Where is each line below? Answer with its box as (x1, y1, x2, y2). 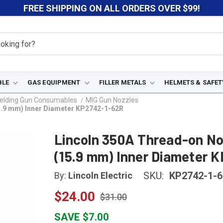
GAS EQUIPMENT (27, 79, 81, 86)
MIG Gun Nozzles (86, 96, 139, 104)
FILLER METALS (99, 79, 146, 86)
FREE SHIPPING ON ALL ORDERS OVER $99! (23, 2, 200, 13)
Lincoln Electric (68, 170, 132, 181)
